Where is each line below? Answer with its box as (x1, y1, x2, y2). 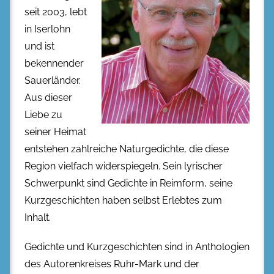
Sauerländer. (24, 75, 81, 87)
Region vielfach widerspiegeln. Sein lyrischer (24, 160, 223, 172)
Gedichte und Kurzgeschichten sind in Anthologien (24, 241, 250, 253)
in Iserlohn (24, 23, 70, 35)
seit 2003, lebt (24, 6, 87, 18)
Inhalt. (24, 212, 51, 224)
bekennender (24, 57, 84, 70)
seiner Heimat (24, 126, 86, 138)
